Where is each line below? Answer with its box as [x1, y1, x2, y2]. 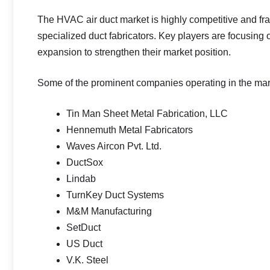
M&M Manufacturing [66, 206, 152, 216]
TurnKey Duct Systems [66, 190, 164, 200]
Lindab [66, 174, 96, 184]
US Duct [66, 239, 102, 249]
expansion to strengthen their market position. [37, 47, 231, 57]
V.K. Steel [66, 255, 108, 265]
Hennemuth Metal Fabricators [66, 125, 193, 135]
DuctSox [66, 157, 103, 168]
